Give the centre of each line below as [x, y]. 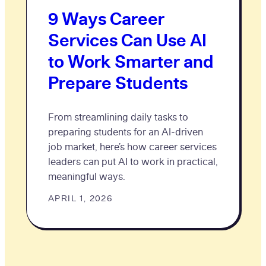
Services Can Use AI [127, 39]
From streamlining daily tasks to [118, 117]
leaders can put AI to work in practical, [133, 161]
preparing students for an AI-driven [126, 132]
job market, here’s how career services [132, 146]
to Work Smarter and [131, 61]
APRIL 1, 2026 [80, 198]
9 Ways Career [106, 18]
